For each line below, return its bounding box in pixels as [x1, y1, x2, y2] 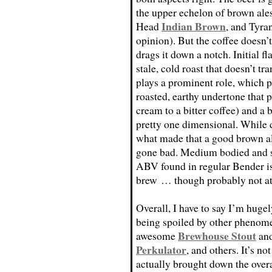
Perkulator [136, 242, 186, 257]
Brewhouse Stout [178, 228, 256, 243]
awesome [136, 228, 178, 243]
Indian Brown [161, 18, 226, 34]
